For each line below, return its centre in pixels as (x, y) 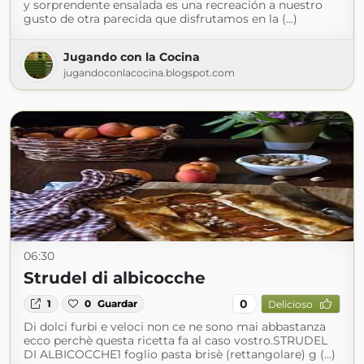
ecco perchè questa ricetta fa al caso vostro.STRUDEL (175, 340)
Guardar (118, 303)
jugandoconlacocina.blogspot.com (149, 73)
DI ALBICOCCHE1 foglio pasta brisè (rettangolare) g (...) (180, 354)
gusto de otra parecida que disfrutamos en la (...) (160, 19)
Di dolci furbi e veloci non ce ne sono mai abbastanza (175, 327)
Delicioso (290, 304)
